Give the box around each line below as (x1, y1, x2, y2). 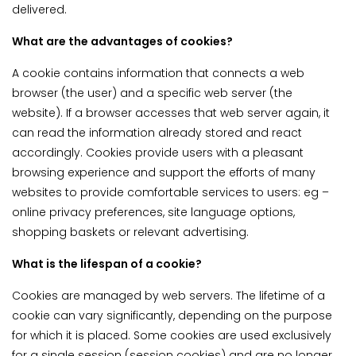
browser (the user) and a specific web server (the (12, 85, 292, 102)
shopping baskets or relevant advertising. (12, 224, 249, 241)
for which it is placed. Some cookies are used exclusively (12, 327, 331, 344)
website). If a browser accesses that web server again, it (12, 105, 330, 122)
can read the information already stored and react (12, 125, 302, 141)
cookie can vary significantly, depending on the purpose (12, 308, 332, 324)
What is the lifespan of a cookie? (12, 256, 202, 273)
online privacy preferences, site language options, (12, 204, 295, 221)
